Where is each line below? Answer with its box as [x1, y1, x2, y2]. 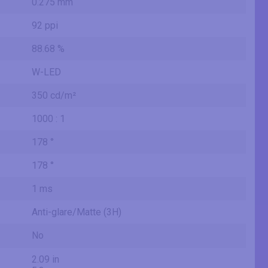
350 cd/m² [32, 90, 76, 102]
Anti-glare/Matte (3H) [32, 206, 121, 218]
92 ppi [32, 20, 58, 32]
